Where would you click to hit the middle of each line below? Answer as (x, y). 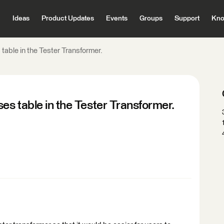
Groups (151, 18)
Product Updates (67, 18)
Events (116, 18)
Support (187, 18)
